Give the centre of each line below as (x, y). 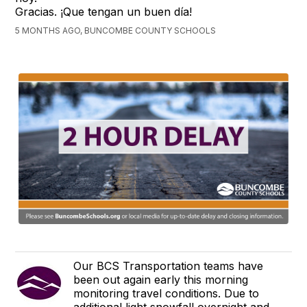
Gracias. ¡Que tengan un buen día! (104, 12)
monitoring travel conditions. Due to (167, 293)
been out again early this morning (161, 279)
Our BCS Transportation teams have (169, 266)
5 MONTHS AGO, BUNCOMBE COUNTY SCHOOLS (116, 31)
